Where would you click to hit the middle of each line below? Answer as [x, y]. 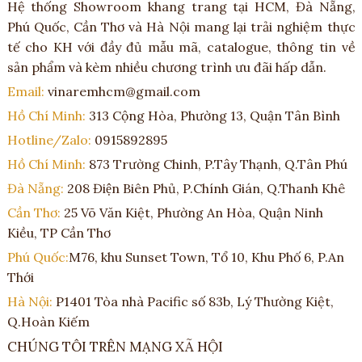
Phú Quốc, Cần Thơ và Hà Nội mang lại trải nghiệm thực [181, 26]
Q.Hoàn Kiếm [48, 321]
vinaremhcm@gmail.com [124, 91]
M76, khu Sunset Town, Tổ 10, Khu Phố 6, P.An [206, 257]
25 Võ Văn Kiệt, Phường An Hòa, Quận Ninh [193, 212]
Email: [27, 91]
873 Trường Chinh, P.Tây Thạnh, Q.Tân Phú [218, 164]
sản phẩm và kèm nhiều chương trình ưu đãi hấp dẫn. [166, 67]
